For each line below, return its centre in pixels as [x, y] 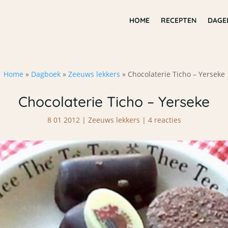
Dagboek [46, 74]
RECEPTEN [178, 20]
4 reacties [164, 120]
